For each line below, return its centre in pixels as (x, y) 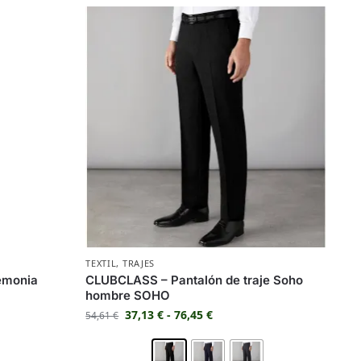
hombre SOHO (128, 295)
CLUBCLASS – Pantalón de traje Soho (195, 280)
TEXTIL (101, 263)
